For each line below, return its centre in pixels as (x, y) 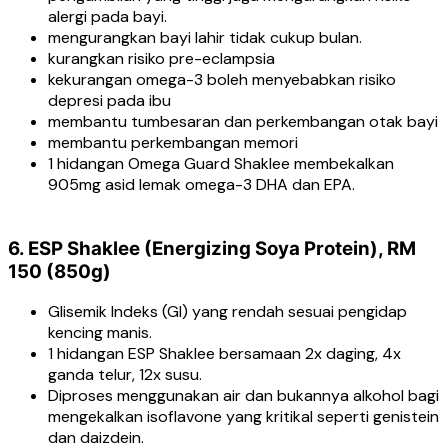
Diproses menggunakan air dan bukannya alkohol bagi (243, 396)
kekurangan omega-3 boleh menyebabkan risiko (222, 79)
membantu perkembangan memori (173, 142)
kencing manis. (100, 333)
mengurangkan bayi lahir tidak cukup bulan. (205, 37)
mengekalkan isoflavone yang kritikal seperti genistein (243, 417)
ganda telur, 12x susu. (125, 375)
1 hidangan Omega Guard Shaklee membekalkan (221, 163)
